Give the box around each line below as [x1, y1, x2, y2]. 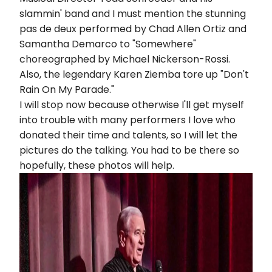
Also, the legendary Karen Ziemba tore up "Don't [19, 67, 249, 81]
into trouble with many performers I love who [19, 112, 236, 127]
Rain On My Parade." [19, 82, 114, 97]
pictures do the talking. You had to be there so [19, 143, 239, 157]
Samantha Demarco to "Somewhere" [19, 36, 196, 51]
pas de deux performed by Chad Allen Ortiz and [19, 21, 246, 36]
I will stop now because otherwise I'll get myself [19, 97, 244, 112]
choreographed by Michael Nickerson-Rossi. [19, 52, 230, 66]
